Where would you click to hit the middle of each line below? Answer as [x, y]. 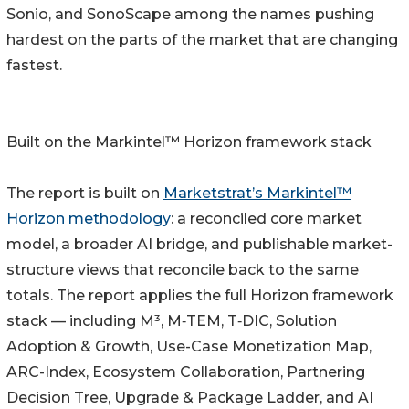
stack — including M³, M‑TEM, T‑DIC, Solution [172, 321]
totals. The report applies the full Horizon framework [200, 296]
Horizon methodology [89, 219]
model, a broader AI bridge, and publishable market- [199, 245]
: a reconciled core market [266, 219]
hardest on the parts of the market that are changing [202, 40]
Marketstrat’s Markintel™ [257, 194]
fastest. [34, 66]
